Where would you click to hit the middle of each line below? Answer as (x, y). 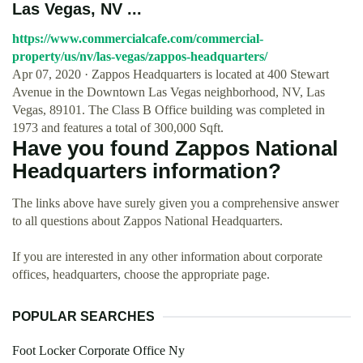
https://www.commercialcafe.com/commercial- (138, 38)
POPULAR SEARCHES (83, 316)
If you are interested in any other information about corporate (167, 256)
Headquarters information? (147, 171)
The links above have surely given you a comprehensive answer (175, 203)
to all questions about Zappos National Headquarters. (147, 221)
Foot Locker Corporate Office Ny (98, 350)
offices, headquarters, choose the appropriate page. (141, 274)
